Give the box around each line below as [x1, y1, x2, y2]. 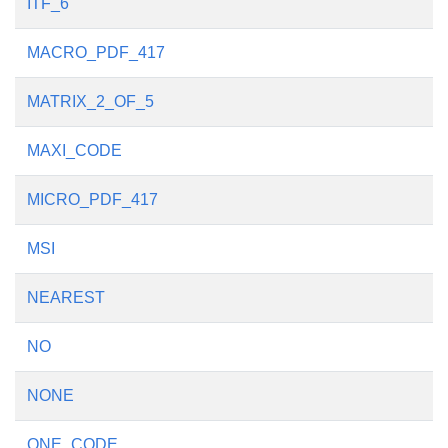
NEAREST [27, 289, 105, 306]
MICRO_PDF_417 [27, 191, 158, 208]
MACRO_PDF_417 [27, 44, 165, 61]
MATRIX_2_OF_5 [27, 93, 154, 110]
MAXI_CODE [27, 142, 122, 159]
